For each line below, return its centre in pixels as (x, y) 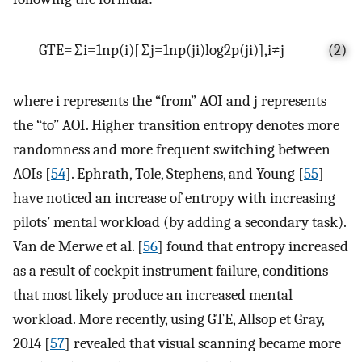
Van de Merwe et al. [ (78, 246)
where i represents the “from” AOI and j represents (170, 101)
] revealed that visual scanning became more (203, 343)
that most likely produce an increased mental (153, 295)
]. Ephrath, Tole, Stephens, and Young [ (185, 173)
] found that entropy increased (253, 246)
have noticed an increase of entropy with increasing (174, 198)
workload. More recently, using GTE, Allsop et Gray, (168, 319)
